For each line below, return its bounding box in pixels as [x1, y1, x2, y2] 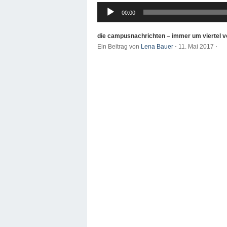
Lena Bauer [141, 43, 173, 51]
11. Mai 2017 [177, 43, 215, 51]
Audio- [97, 2, 115, 10]
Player [97, 11, 115, 19]
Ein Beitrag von [97, 43, 141, 51]
